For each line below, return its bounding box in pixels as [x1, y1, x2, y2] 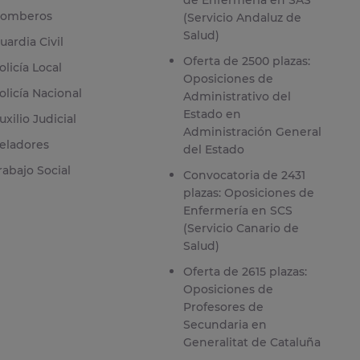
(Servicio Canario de [182, 221, 299, 236]
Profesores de [182, 300, 264, 315]
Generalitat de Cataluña [182, 335, 321, 350]
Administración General [182, 125, 321, 140]
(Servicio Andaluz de [182, 10, 301, 26]
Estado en [182, 107, 241, 122]
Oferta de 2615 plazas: [182, 264, 307, 280]
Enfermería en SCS [182, 203, 292, 219]
